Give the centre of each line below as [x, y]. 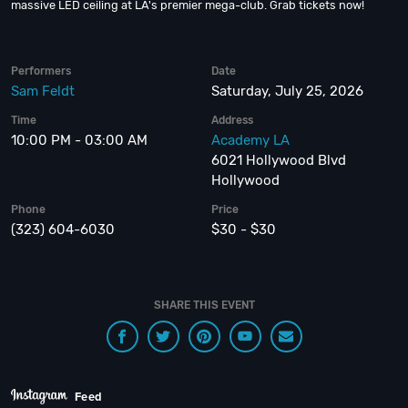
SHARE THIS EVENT [204, 305]
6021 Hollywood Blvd [279, 160]
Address [233, 120]
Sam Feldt [43, 91]
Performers [41, 71]
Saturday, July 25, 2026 [288, 91]
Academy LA [251, 140]
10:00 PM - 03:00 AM [79, 140]
